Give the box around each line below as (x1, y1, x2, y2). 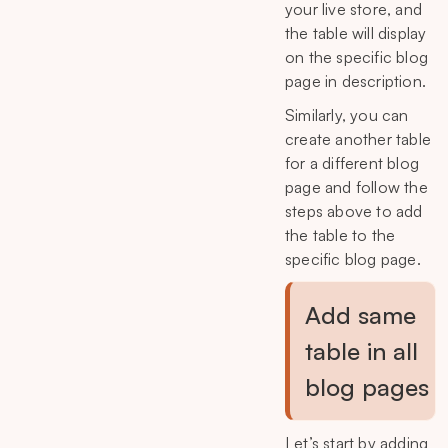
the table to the (285, 224, 396, 245)
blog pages (305, 371, 429, 402)
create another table (285, 128, 431, 149)
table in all (305, 335, 418, 366)
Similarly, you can (285, 104, 409, 125)
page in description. (285, 70, 426, 91)
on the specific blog (285, 46, 428, 67)
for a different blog (285, 152, 419, 173)
